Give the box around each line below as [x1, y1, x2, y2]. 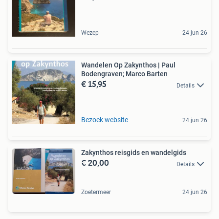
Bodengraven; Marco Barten [81, 70, 168, 78]
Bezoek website [81, 116, 128, 124]
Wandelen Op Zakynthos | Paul [81, 61, 175, 69]
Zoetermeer [81, 188, 111, 196]
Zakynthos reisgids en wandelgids [81, 149, 186, 157]
